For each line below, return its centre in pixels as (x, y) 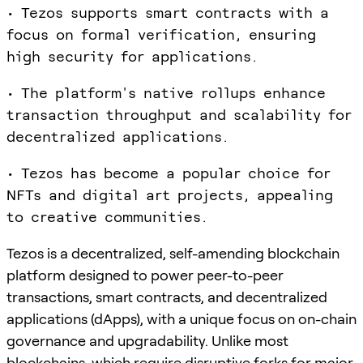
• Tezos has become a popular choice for (169, 173)
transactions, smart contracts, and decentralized (167, 297)
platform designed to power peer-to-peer (145, 275)
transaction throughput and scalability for (179, 114)
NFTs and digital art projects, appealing (170, 194)
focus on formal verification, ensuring (161, 34)
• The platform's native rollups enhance (166, 92)
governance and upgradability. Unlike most (147, 340)
